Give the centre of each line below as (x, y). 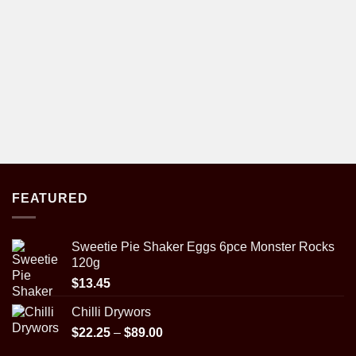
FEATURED (50, 198)
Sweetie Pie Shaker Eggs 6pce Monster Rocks (203, 247)
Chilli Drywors (111, 312)
